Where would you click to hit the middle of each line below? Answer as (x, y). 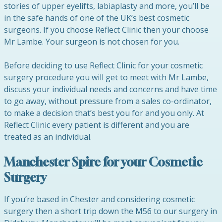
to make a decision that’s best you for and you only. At (104, 113)
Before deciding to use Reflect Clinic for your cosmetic (103, 65)
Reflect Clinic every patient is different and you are (97, 125)
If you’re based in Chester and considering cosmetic (99, 199)
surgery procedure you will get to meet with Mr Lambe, (106, 77)
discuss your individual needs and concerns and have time (111, 89)
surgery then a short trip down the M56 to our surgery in (111, 211)
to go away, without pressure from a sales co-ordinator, (108, 101)
